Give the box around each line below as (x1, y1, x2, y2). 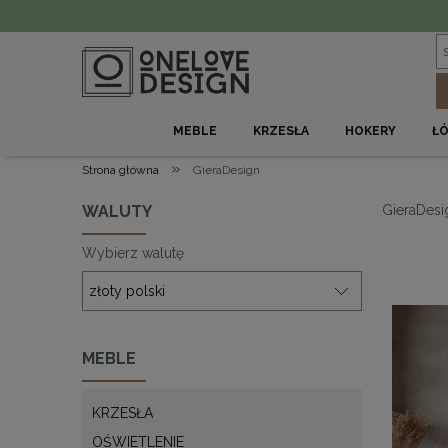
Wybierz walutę (82, 245, 184, 261)
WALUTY (82, 202, 152, 221)
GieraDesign (193, 163, 260, 177)
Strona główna (82, 163, 159, 177)
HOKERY (345, 124, 397, 138)
